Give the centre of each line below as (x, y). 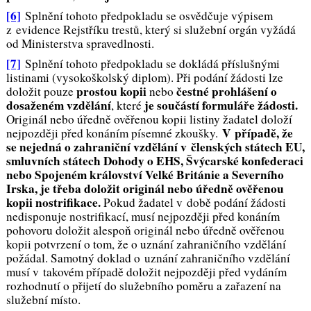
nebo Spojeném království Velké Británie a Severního (145, 174)
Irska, (22, 188)
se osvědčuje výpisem (219, 15)
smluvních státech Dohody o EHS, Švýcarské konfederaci (154, 160)
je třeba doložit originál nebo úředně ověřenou (160, 188)
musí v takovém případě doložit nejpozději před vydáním (146, 271)
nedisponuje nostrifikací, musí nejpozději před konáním (143, 216)
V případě (249, 133)
